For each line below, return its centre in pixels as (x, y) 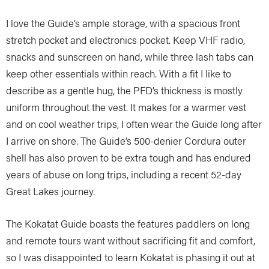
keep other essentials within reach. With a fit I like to (119, 74)
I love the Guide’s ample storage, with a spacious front (123, 23)
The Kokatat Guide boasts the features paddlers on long (128, 224)
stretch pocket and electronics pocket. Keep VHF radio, (125, 40)
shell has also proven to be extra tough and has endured (128, 158)
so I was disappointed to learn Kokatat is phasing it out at (131, 257)
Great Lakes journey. (50, 191)
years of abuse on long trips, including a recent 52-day (124, 174)
